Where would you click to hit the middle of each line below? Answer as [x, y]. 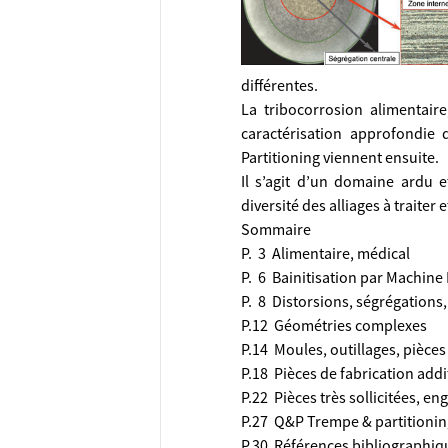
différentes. [279, 85]
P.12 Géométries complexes [334, 325]
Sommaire [276, 229]
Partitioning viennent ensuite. [340, 157]
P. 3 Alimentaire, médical [325, 253]
